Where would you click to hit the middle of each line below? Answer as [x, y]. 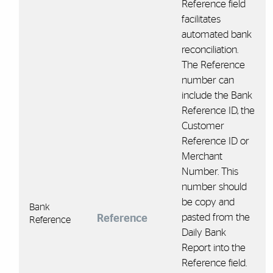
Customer [203, 126]
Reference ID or [215, 141]
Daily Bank [204, 232]
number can [207, 80]
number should [214, 186]
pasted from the [215, 217]
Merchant [202, 156]
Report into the [213, 247]
